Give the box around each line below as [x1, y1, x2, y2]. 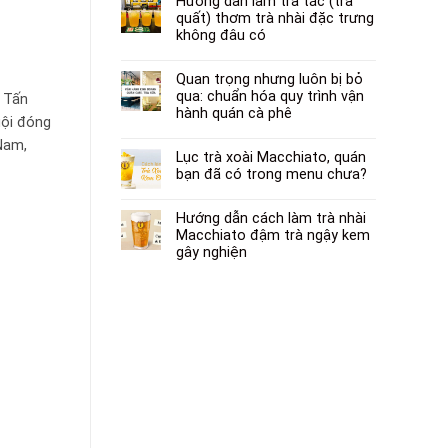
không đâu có [176, 26, 266, 44]
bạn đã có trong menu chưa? [176, 165, 367, 183]
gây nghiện [176, 243, 247, 261]
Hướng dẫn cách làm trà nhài [176, 209, 366, 227]
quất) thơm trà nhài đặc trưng [176, 9, 374, 27]
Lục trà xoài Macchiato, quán [176, 148, 366, 166]
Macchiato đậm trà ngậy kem [176, 226, 370, 244]
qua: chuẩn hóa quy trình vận [176, 87, 364, 105]
